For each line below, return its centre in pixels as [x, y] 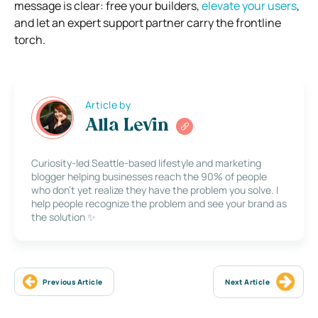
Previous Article [73, 281]
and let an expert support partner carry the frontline [148, 22]
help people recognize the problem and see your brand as [159, 203]
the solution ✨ [64, 216]
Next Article [247, 281]
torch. [30, 39]
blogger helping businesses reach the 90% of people [149, 176]
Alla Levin [127, 127]
